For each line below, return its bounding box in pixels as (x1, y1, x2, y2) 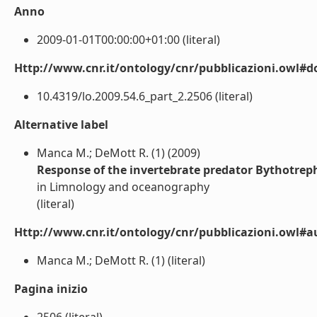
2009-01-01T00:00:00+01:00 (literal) (37, 32, 220, 47)
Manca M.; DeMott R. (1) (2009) (37, 145, 200, 161)
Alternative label (14, 117, 108, 132)
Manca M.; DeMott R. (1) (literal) (37, 253, 205, 268)
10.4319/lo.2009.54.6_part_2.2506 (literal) (37, 88, 253, 104)
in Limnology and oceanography (37, 179, 209, 195)
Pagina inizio (14, 281, 88, 296)
